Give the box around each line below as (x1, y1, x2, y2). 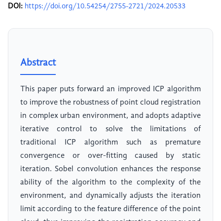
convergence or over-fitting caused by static (20, 152, 201, 160)
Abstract (20, 58, 56, 69)
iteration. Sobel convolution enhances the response (20, 165, 201, 174)
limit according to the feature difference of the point (20, 205, 201, 214)
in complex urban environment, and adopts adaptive (20, 112, 201, 120)
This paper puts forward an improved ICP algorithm (20, 85, 201, 94)
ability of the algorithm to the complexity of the (20, 179, 201, 187)
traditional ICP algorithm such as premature (20, 139, 201, 147)
